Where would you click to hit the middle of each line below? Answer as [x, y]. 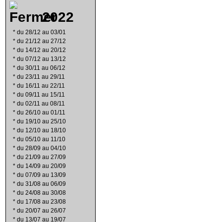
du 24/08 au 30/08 [41, 193]
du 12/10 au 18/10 [41, 130]
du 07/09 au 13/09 [41, 175]
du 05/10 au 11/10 [41, 139]
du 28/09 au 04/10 [41, 148]
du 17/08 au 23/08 [41, 202]
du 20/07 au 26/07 [41, 211]
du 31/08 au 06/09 [41, 184]
